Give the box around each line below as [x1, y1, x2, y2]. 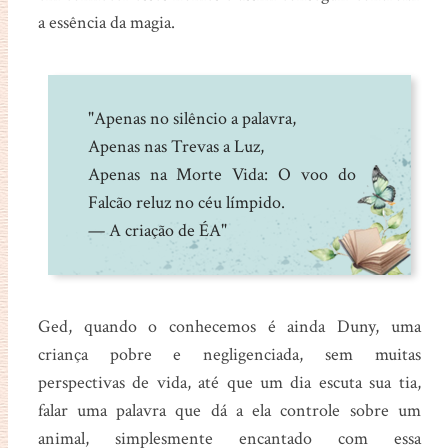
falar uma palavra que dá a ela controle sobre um [37, 398, 421, 422]
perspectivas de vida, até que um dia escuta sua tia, [37, 370, 421, 394]
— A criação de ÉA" [87, 218, 227, 242]
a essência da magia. [37, 10, 175, 34]
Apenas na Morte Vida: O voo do [87, 162, 356, 186]
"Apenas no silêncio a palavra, [87, 106, 296, 130]
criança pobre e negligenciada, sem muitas [37, 342, 421, 366]
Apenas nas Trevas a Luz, [87, 134, 264, 158]
